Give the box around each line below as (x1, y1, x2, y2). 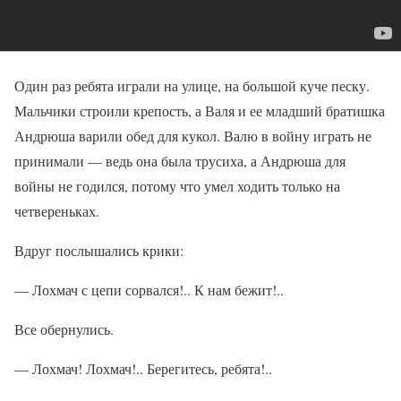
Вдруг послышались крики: (14, 240, 183, 260)
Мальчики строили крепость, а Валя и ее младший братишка (14, 100, 385, 120)
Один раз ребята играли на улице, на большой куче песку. (14, 75, 370, 95)
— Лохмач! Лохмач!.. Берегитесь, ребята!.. (14, 358, 272, 378)
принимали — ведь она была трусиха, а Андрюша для (14, 150, 346, 170)
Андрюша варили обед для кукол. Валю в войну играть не (14, 125, 371, 145)
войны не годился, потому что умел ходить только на (14, 175, 340, 195)
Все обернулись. (14, 319, 114, 338)
